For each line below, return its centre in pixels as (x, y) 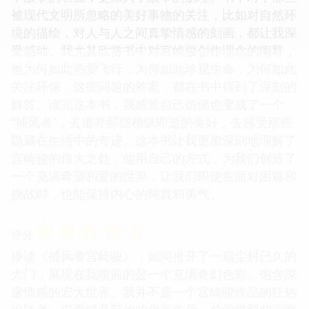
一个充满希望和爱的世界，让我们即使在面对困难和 (154, 176)
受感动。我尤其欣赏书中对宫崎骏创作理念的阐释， (154, 50)
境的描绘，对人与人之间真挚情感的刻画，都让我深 (154, 32)
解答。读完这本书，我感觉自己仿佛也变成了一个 (148, 104)
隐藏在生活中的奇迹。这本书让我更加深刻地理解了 (154, 140)
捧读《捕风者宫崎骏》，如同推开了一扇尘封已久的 (154, 256)
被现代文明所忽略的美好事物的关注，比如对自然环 (154, 14)
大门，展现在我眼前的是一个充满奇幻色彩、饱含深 (154, 273)
